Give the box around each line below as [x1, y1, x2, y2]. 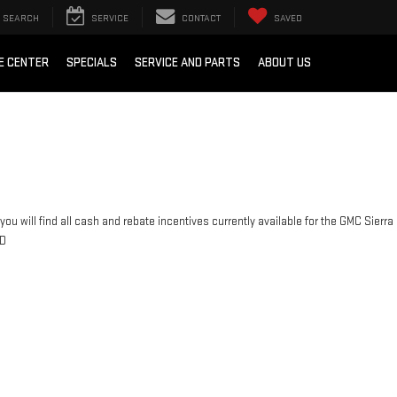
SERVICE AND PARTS [135, 55, 240, 71]
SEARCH [3, 12, 39, 25]
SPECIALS [66, 55, 117, 71]
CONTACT [182, 12, 221, 25]
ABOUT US [258, 55, 311, 71]
